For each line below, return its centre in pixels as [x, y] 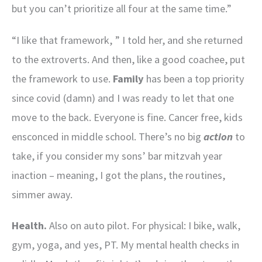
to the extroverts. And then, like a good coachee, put [128, 59]
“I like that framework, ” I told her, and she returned [127, 40]
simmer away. [42, 194]
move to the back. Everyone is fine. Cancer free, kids [127, 117]
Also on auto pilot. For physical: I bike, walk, [144, 225]
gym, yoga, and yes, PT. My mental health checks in [125, 244]
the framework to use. [62, 78]
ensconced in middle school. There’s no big [108, 136]
